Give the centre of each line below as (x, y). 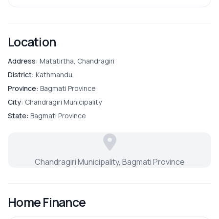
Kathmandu (53, 75)
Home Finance (47, 202)
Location (32, 42)
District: (21, 75)
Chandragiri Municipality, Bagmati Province (109, 162)
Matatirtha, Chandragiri (76, 61)
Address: (23, 61)
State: (18, 116)
